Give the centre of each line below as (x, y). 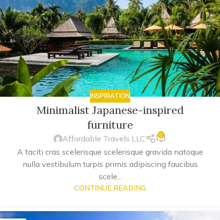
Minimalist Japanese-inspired (110, 110)
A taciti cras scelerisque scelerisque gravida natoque (110, 151)
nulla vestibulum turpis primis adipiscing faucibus (110, 164)
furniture (110, 124)
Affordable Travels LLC (104, 139)
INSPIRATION (110, 96)
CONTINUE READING (110, 188)
